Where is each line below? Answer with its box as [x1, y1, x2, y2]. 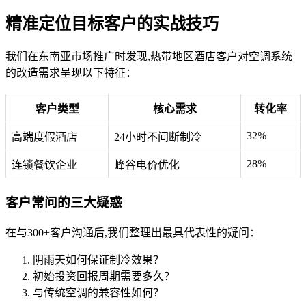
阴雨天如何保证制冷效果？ [33, 254, 164, 266]
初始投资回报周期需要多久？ [33, 270, 175, 283]
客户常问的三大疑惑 [5, 195, 122, 210]
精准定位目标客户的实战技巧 [5, 14, 219, 33]
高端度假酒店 [12, 131, 77, 143]
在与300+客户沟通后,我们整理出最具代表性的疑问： [5, 227, 260, 239]
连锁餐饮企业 [12, 159, 77, 171]
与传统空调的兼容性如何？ [33, 287, 164, 299]
